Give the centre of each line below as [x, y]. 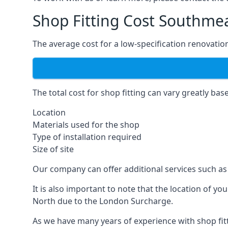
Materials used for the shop [86, 125]
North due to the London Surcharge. [103, 201]
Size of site [53, 149]
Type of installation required [87, 137]
